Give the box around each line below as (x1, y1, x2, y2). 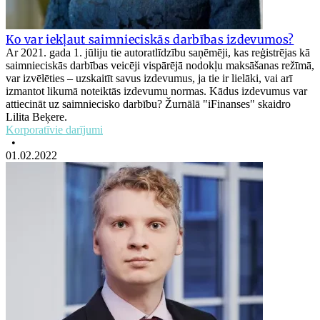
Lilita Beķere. (6, 110, 67, 123)
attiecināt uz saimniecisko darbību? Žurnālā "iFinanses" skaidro (6, 97, 291, 110)
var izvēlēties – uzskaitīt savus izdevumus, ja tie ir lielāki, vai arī (6, 71, 292, 84)
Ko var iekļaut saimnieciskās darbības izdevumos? (6, 31, 294, 46)
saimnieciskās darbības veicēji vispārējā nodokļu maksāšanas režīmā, (6, 59, 314, 71)
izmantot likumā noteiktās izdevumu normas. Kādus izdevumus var (6, 84, 307, 97)
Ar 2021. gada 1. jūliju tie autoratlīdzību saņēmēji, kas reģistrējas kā (6, 46, 310, 59)
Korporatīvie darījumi (6, 123, 103, 136)
